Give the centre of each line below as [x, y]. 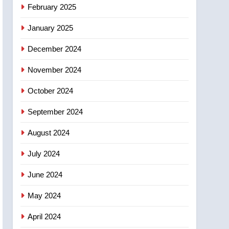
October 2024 [51, 90]
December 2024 [55, 49]
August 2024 [49, 132]
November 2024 [55, 70]
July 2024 [44, 153]
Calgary [100, 24]
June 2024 [45, 174]
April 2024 [44, 216]
